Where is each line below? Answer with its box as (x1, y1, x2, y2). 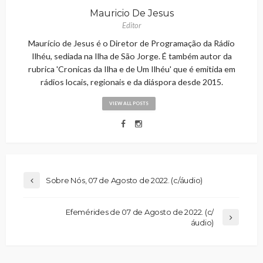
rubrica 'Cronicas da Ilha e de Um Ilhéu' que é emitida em (28, 63, 235, 74)
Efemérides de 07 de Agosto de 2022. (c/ (66, 207, 214, 217)
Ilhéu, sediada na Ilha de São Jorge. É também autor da (31, 50, 232, 61)
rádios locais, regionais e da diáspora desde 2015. (40, 76, 223, 87)
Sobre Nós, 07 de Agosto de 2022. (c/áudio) (46, 175, 203, 185)
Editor (122, 20, 141, 30)
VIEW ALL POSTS (109, 100, 149, 106)
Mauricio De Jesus (89, 7, 174, 19)
